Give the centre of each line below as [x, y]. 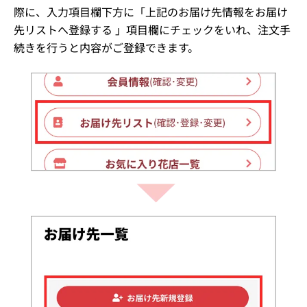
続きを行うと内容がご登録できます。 [106, 48]
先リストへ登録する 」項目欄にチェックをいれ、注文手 [152, 30]
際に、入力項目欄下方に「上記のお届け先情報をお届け [151, 12]
